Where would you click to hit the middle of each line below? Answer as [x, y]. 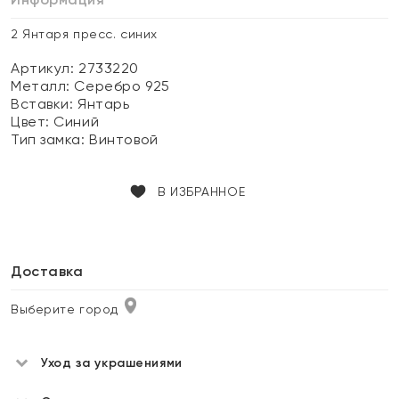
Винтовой [124, 139]
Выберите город [65, 309]
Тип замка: [50, 139]
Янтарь [104, 104]
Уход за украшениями [112, 363]
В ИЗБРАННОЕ [201, 191]
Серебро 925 [122, 86]
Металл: [43, 86]
